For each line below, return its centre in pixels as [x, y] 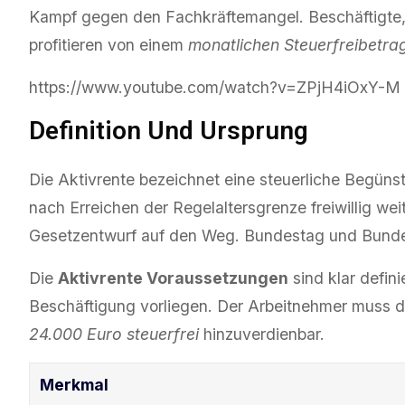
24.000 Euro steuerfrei [114, 334]
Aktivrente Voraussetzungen [173, 278]
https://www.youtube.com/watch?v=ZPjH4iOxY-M [215, 87]
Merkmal [75, 385]
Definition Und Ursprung [169, 130]
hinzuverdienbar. [262, 334]
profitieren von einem [108, 44]
